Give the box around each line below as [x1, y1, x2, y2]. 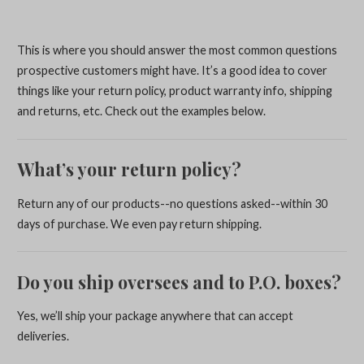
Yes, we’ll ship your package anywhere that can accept [16, 309, 293, 323]
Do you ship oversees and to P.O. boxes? [16, 270, 341, 293]
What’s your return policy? [16, 158, 241, 181]
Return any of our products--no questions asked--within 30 [16, 196, 327, 210]
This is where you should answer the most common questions [16, 43, 337, 58]
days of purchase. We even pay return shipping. [16, 216, 262, 231]
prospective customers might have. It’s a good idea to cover [16, 63, 327, 78]
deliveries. [16, 329, 69, 344]
